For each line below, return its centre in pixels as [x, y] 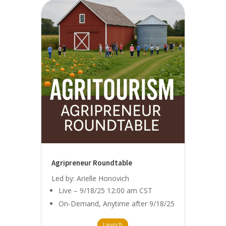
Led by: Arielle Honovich [90, 178]
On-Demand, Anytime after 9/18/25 [116, 203]
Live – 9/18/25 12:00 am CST [105, 190]
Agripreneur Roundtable [92, 162]
